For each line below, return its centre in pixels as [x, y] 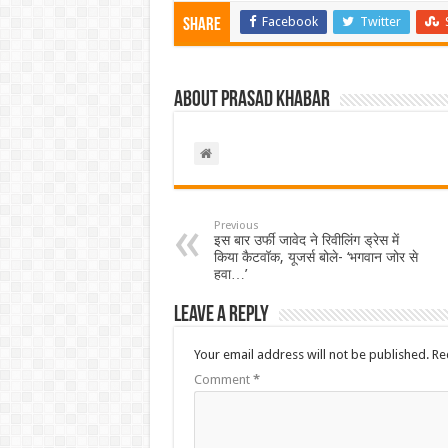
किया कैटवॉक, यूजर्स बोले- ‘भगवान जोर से [315, 256]
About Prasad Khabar [251, 100]
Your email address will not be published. [311, 354]
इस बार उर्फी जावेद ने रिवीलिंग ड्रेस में [306, 239]
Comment [223, 379]
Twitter [380, 21]
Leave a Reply [221, 315]
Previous [236, 225]
